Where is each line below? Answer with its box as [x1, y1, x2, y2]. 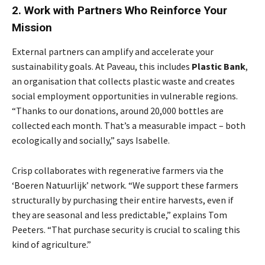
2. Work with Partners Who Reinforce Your [12, 3, 227, 17]
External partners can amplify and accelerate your [12, 45, 214, 57]
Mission [12, 20, 52, 34]
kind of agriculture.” [12, 238, 91, 250]
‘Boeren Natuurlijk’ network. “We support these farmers [12, 179, 238, 191]
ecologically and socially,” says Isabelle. [12, 134, 170, 146]
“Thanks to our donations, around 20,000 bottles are [12, 104, 224, 117]
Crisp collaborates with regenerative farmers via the [12, 164, 224, 176]
